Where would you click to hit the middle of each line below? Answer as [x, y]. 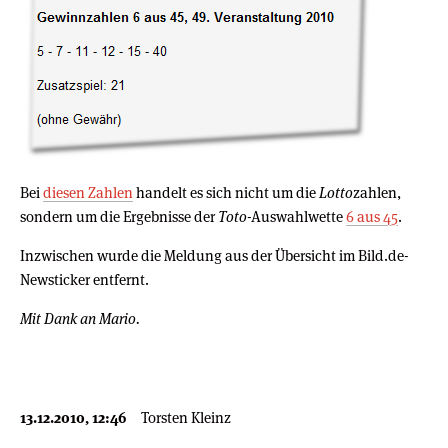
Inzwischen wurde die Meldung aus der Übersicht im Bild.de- [214, 255]
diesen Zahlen [88, 192]
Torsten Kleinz [186, 417]
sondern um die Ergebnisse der [119, 216]
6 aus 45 [372, 216]
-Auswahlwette [296, 216]
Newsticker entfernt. [84, 279]
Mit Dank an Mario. [80, 318]
